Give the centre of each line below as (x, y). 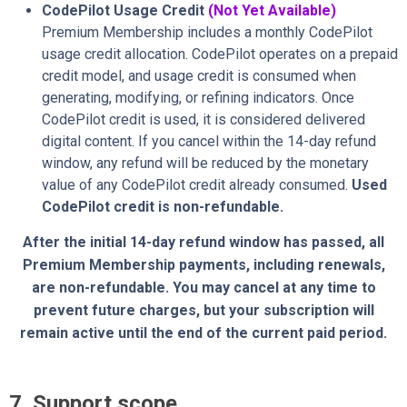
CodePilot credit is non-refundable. (163, 206)
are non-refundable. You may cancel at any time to (203, 287)
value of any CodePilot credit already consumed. (197, 184)
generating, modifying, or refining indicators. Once (198, 97)
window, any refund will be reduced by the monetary (205, 163)
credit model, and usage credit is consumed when (199, 75)
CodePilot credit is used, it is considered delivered (203, 119)
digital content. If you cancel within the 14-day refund (209, 141)
